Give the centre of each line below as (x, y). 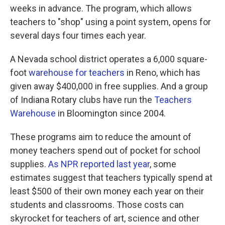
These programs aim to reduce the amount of (101, 137)
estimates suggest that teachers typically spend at (111, 178)
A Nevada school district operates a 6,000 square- (109, 59)
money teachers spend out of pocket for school (105, 150)
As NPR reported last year (99, 164)
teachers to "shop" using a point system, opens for (110, 22)
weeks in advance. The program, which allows (101, 8)
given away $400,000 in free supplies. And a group (109, 86)
